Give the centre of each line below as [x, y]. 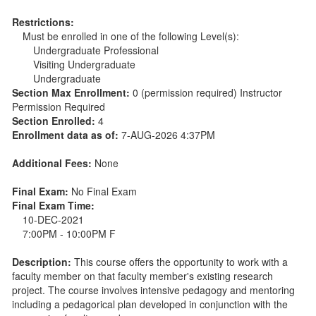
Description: [43, 261]
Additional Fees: [53, 163]
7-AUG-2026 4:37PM [168, 134]
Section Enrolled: [55, 120]
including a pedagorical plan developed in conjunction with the [150, 304]
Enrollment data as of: [67, 134]
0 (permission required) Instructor [207, 92]
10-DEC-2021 [56, 219]
